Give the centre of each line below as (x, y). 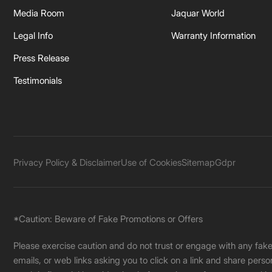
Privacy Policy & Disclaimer (67, 162)
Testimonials (38, 80)
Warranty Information (213, 36)
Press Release (41, 58)
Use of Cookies (151, 162)
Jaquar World (198, 13)
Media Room (39, 13)
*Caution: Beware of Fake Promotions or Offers (108, 219)
